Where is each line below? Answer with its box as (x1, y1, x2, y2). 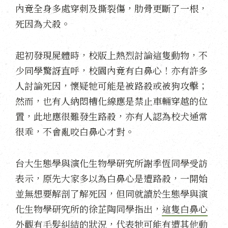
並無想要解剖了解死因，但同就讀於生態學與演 (15, 186, 208, 200)
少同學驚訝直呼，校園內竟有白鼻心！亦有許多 (15, 63, 208, 77)
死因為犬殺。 (15, 16, 70, 30)
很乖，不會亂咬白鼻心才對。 (15, 124, 134, 138)
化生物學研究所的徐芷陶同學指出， (15, 202, 162, 215)
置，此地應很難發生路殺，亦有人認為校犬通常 (15, 109, 208, 123)
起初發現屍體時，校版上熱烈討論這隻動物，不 (15, 48, 208, 62)
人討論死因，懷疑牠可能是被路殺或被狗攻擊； (15, 78, 208, 92)
